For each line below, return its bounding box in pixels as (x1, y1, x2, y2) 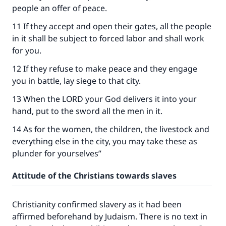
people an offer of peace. (12, 3, 107, 14)
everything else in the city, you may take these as (12, 136, 197, 147)
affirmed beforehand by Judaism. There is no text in (12, 211, 207, 222)
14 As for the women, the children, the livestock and (12, 124, 209, 135)
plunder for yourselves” (12, 148, 103, 159)
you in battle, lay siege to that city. (12, 75, 141, 86)
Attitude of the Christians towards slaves (12, 170, 177, 181)
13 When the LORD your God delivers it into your (12, 93, 197, 104)
